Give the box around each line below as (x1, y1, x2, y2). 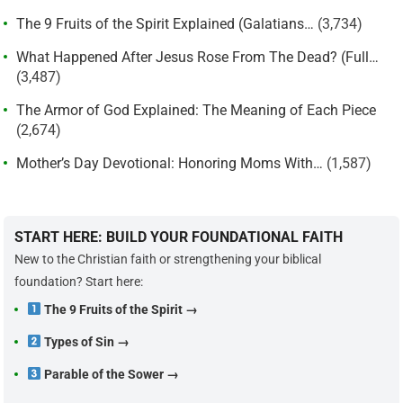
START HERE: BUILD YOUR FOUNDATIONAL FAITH (14, 228, 344, 246)
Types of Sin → (44, 334, 130, 349)
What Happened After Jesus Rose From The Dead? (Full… (16, 48, 380, 66)
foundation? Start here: (14, 273, 144, 289)
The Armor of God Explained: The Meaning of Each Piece (16, 101, 377, 119)
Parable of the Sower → (44, 366, 180, 381)
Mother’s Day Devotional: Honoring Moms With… (16, 154, 324, 172)
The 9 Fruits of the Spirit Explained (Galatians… (16, 14, 315, 32)
